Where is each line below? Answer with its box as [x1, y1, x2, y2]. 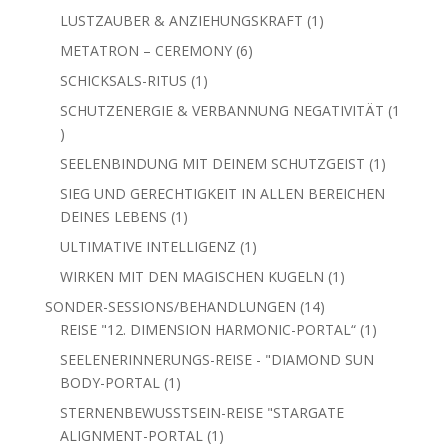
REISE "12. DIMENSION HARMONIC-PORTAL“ [59, 250, 356, 270]
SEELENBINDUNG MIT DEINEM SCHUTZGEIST [59, 84, 365, 104]
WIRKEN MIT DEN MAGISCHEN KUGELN [59, 197, 324, 217]
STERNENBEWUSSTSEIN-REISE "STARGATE [59, 333, 344, 353]
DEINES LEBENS [59, 137, 167, 157]
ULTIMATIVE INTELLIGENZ [59, 167, 236, 187]
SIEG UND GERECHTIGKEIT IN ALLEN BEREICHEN [59, 114, 385, 134]
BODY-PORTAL [59, 303, 160, 323]
